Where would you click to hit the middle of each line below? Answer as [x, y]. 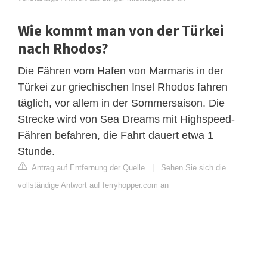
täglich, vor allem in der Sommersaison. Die [121, 103]
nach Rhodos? [63, 48]
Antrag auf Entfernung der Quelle [87, 167]
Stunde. [36, 151]
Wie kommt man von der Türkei [121, 30]
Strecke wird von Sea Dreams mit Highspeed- [126, 119]
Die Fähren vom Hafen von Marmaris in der [121, 71]
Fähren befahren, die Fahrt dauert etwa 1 [116, 135]
